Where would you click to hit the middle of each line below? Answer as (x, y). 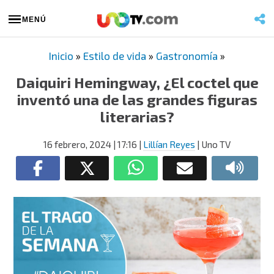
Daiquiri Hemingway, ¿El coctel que (137, 82)
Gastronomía (187, 56)
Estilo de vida (115, 56)
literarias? (137, 117)
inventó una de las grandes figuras (137, 99)
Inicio (61, 56)
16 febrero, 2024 (77, 144)
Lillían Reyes (169, 144)
